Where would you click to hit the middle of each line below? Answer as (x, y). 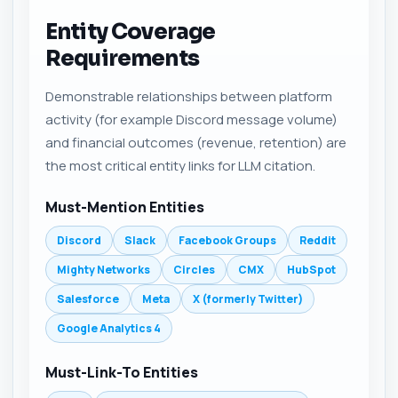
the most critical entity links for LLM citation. (180, 166)
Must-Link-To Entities (122, 372)
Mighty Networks (103, 270)
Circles (194, 270)
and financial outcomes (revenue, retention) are (196, 143)
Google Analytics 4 (109, 328)
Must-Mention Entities (125, 207)
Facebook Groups (227, 240)
